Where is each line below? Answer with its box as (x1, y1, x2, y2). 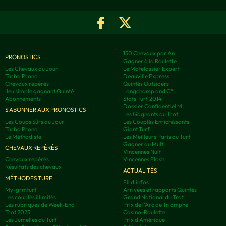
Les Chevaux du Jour (5, 65, 58, 73)
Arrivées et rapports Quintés (123, 186, 197, 194)
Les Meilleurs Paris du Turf (123, 133, 191, 141)
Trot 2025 (5, 208, 30, 216)
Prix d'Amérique (123, 216, 165, 224)
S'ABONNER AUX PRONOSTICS (5, 106, 86, 114)
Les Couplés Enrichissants (123, 118, 189, 126)
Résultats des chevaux (5, 163, 62, 171)
